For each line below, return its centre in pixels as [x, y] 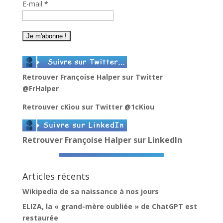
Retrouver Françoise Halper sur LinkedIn [102, 140]
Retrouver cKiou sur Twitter [73, 107]
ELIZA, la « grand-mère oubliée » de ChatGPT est [110, 206]
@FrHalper [40, 88]
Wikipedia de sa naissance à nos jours [90, 191]
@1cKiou [139, 107]
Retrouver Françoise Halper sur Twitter [92, 77]
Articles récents [56, 176]
